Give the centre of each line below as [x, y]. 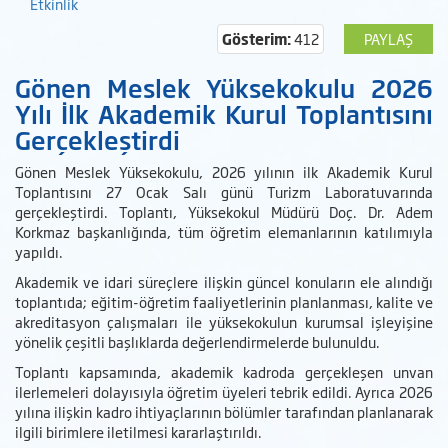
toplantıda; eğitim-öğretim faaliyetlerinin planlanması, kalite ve [224, 302]
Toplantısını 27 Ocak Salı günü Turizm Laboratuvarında [224, 192]
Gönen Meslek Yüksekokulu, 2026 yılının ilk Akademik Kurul [224, 172]
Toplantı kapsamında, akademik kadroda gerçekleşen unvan [224, 372]
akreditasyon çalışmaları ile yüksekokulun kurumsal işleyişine [224, 322]
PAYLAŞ [388, 39]
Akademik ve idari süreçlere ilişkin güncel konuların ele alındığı [224, 282]
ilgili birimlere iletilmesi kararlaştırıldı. [138, 432]
